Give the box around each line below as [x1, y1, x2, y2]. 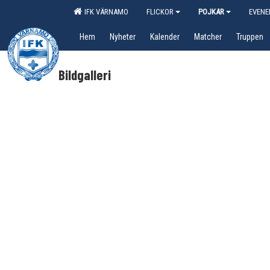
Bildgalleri [58, 66, 111, 83]
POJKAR [198, 7, 224, 16]
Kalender [150, 32, 180, 42]
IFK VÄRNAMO [81, 7, 128, 16]
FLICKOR [146, 7, 174, 16]
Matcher [194, 32, 222, 42]
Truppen [236, 32, 263, 42]
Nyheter [110, 32, 136, 42]
